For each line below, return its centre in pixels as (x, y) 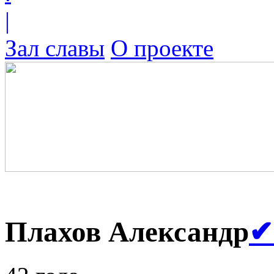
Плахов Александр (127, 232)
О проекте (162, 48)
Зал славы (55, 48)
